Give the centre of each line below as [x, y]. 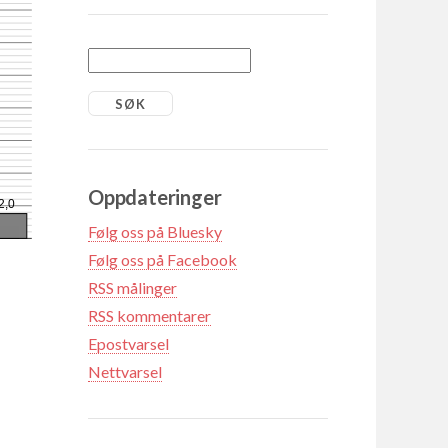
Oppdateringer [155, 196]
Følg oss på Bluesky [155, 231]
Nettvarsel [125, 371]
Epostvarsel [128, 343]
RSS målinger [132, 287]
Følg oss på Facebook [162, 259]
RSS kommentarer [149, 315]
